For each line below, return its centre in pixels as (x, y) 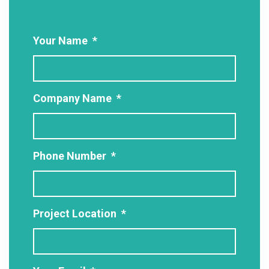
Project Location (75, 214)
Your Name (60, 41)
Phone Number (70, 156)
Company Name (72, 98)
